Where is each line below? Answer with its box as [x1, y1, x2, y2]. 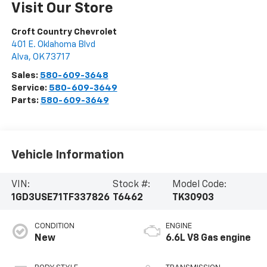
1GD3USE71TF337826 [11, 193, 110, 203]
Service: [11, 83, 49, 93]
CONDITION [34, 222, 74, 230]
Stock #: [112, 179, 150, 190]
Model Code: [172, 179, 227, 190]
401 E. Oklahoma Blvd [11, 40, 95, 49]
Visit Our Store [11, 1, 113, 16]
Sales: [11, 71, 40, 80]
